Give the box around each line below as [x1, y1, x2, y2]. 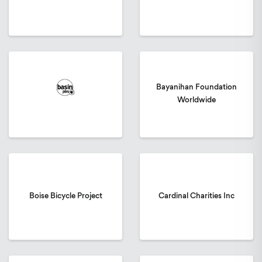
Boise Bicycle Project [29, 192, 102, 200]
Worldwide [177, 96, 216, 105]
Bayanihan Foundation [156, 84, 237, 92]
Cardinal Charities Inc [158, 192, 235, 200]
